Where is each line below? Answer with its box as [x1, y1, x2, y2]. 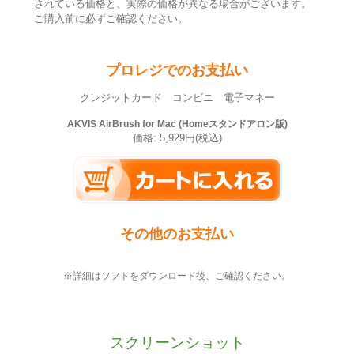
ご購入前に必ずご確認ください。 [33, 12, 188, 24]
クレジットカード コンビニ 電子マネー [79, 92, 275, 104]
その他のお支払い [120, 225, 234, 242]
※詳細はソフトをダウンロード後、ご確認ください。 [63, 269, 291, 281]
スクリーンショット [109, 333, 245, 351]
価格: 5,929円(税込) [132, 132, 222, 144]
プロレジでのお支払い [106, 62, 248, 78]
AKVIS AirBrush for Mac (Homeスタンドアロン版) [66, 118, 288, 130]
